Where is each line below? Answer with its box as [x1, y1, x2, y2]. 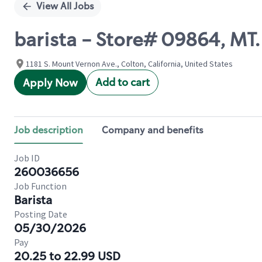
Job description [14, 124, 83, 136]
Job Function [14, 180, 67, 192]
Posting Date [14, 208, 67, 220]
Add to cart [95, 75, 150, 89]
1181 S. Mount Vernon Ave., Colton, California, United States [26, 58, 233, 69]
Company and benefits [102, 124, 204, 136]
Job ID [14, 152, 40, 164]
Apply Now [23, 76, 78, 90]
